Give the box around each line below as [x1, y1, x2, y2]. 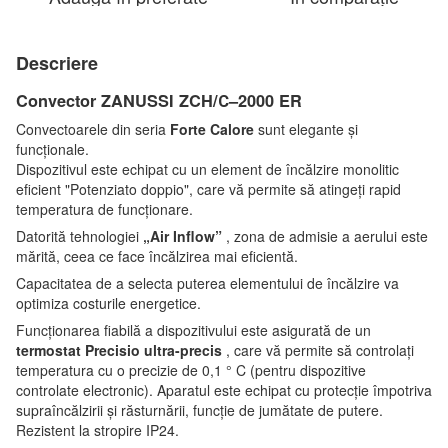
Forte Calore [170, 119, 254, 139]
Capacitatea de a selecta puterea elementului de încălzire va [16, 273, 399, 293]
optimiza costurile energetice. [16, 293, 201, 313]
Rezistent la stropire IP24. [16, 420, 179, 440]
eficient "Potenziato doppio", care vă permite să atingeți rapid [16, 179, 401, 199]
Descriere [16, 50, 98, 76]
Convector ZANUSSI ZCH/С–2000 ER [16, 89, 302, 112]
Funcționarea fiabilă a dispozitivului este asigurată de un [16, 320, 371, 340]
